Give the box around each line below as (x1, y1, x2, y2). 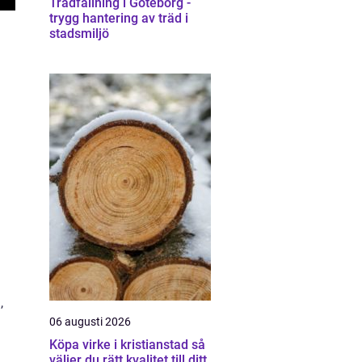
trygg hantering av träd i (49, 11, 188, 26)
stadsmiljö (49, 26, 109, 41)
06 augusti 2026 (49, 315, 131, 328)
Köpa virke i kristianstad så (49, 337, 192, 352)
